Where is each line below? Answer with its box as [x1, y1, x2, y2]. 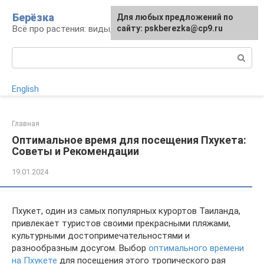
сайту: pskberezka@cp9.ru [117, 24, 223, 33]
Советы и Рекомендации [12, 145, 139, 157]
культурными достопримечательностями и [12, 230, 190, 241]
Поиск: [12, 48, 39, 58]
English [12, 84, 39, 94]
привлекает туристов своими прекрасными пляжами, [12, 218, 230, 229]
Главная [12, 120, 39, 128]
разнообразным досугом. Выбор [12, 243, 148, 253]
